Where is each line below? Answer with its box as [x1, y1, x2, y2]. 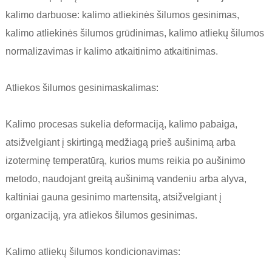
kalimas [122, 83, 156, 93]
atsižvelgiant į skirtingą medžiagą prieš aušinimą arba [5, 137, 236, 148]
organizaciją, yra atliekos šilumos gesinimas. [5, 210, 197, 221]
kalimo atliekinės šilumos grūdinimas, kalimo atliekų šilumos [5, 28, 264, 39]
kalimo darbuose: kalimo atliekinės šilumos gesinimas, [5, 10, 239, 21]
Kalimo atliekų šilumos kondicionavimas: [5, 246, 180, 257]
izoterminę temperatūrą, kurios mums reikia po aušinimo [5, 155, 245, 166]
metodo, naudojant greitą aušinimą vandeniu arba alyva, [5, 174, 246, 185]
